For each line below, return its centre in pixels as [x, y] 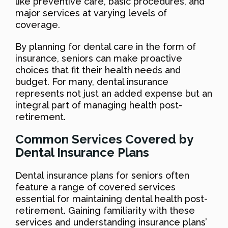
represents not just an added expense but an [114, 93]
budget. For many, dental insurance [92, 81]
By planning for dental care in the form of [106, 46]
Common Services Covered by [104, 139]
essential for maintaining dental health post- [111, 198]
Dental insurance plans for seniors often [102, 175]
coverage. [38, 24]
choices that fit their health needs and [98, 70]
